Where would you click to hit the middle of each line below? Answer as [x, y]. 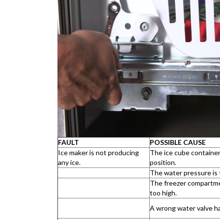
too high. [163, 193]
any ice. [69, 162]
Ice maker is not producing [98, 152]
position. [163, 162]
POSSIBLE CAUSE [178, 142]
